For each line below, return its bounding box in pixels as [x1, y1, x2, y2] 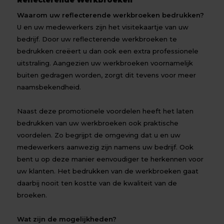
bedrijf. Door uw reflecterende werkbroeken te [17, 35, 177, 43]
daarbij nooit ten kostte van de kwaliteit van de [17, 179, 177, 187]
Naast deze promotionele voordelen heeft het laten [17, 107, 194, 115]
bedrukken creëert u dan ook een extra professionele [17, 47, 199, 55]
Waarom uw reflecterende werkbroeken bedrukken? [17, 11, 204, 19]
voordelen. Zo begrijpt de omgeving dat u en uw [17, 131, 181, 139]
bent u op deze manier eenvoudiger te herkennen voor [17, 155, 204, 163]
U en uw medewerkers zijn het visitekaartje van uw [17, 23, 189, 31]
